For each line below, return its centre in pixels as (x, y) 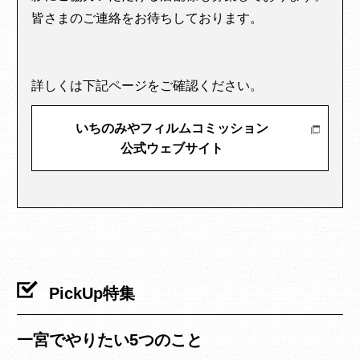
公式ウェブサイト (172, 149)
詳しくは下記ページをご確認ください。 (147, 86)
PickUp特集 (92, 294)
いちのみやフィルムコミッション (172, 129)
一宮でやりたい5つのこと (110, 340)
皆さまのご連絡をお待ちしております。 (147, 18)
